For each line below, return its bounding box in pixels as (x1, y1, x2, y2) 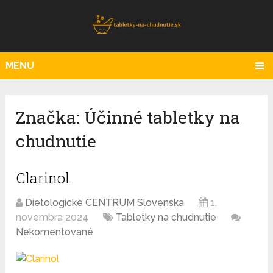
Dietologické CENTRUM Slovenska (25, 197, 185, 209)
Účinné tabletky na (84, 106, 241, 129)
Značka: (16, 106, 85, 129)
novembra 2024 (16, 211, 89, 224)
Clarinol (16, 168, 70, 188)
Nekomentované (16, 226, 94, 238)
